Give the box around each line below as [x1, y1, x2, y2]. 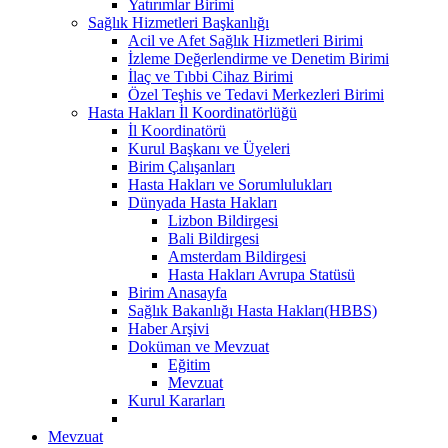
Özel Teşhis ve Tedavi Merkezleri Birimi [128, 85, 384, 103]
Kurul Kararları [128, 391, 225, 409]
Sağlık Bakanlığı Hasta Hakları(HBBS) [128, 301, 377, 319]
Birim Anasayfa [128, 283, 227, 301]
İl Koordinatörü [128, 121, 226, 139]
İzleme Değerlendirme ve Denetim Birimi [128, 49, 389, 67]
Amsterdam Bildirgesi [168, 247, 306, 265]
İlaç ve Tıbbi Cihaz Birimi [128, 67, 293, 85]
